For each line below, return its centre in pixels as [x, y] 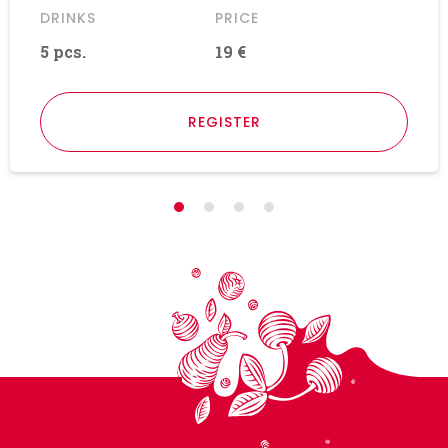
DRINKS [68, 17]
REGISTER [224, 121]
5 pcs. [63, 51]
